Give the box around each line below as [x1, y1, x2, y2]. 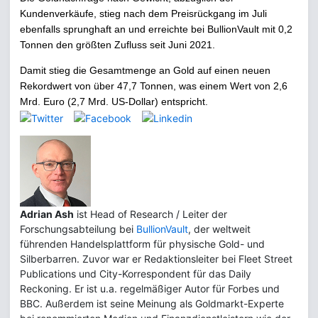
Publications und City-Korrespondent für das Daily [20, 267, 251, 280]
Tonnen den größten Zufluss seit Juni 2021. [20, 39, 215, 50]
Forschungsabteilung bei [20, 222, 136, 235]
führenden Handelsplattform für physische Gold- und [20, 237, 265, 250]
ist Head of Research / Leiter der [74, 207, 227, 220]
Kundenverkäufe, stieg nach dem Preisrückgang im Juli [20, 8, 267, 19]
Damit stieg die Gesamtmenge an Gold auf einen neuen [20, 65, 270, 76]
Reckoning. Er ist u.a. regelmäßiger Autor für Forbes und [20, 282, 280, 295]
